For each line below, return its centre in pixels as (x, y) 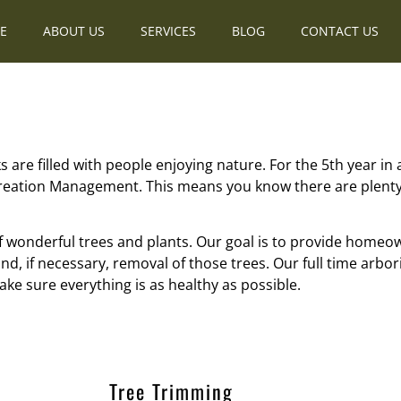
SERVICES (168, 31)
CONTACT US (339, 31)
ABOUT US (73, 31)
